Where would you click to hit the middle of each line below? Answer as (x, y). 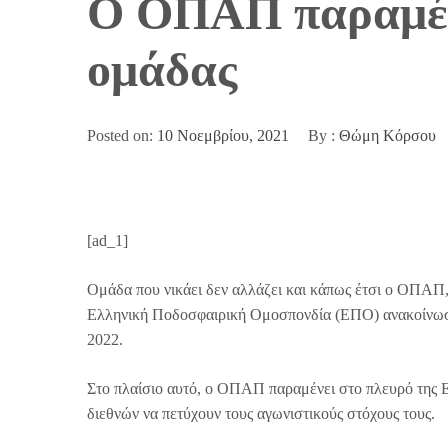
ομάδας (162, 69)
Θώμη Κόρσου (387, 135)
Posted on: (122, 135)
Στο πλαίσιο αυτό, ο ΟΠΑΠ (178, 388)
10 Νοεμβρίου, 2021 (223, 135)
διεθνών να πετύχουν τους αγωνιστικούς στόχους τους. (263, 413)
